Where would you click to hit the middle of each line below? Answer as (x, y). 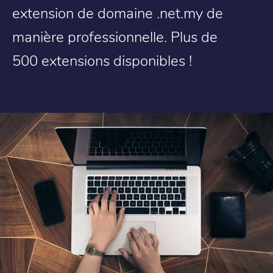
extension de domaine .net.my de (118, 12)
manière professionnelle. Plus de (115, 36)
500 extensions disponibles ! (102, 60)
